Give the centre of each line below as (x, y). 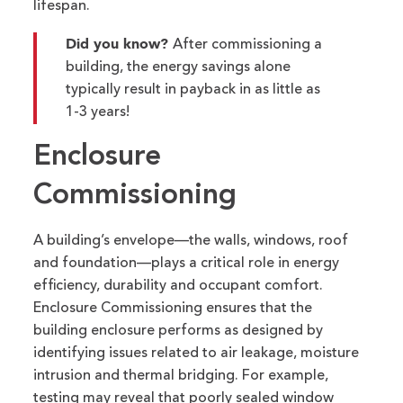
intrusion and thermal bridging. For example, (181, 376)
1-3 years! (98, 112)
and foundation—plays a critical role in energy (187, 263)
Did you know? (120, 43)
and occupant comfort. (245, 286)
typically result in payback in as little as (193, 90)
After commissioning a (248, 45)
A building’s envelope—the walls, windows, (176, 241)
